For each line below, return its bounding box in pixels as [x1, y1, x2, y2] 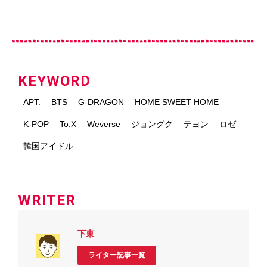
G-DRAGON [78, 97, 124, 107]
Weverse [87, 119, 120, 129]
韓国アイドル [23, 141, 73, 151]
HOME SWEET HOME [135, 97, 219, 107]
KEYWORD [18, 72, 91, 89]
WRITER [18, 191, 76, 209]
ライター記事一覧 [88, 250, 145, 259]
